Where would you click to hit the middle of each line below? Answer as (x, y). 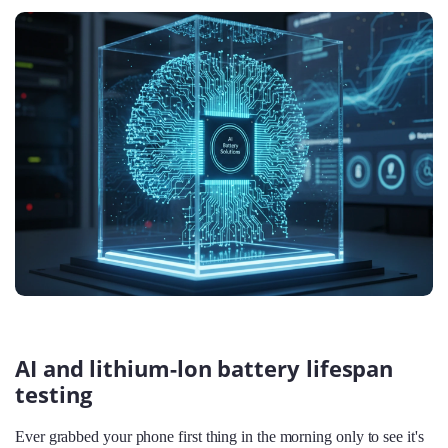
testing (53, 395)
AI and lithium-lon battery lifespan (204, 369)
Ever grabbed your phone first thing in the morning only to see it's (219, 436)
